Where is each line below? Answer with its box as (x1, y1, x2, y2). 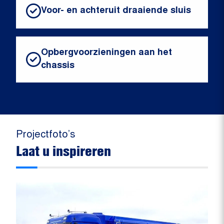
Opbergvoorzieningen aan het (41, 48, 172, 58)
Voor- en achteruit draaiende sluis (41, 6, 191, 16)
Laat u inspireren (16, 142, 111, 160)
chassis (41, 61, 74, 71)
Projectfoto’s (16, 130, 75, 140)
